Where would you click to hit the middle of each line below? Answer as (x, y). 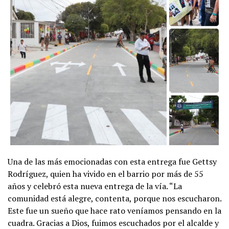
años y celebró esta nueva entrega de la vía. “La (95, 186)
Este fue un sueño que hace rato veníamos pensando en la (114, 210)
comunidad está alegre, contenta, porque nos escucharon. (114, 198)
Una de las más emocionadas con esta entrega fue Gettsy (112, 161)
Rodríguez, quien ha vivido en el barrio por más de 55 (106, 174)
